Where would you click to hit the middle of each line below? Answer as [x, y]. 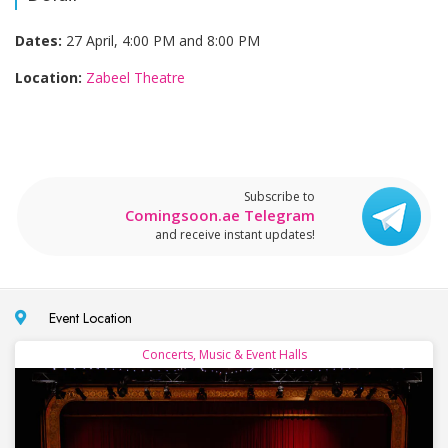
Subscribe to [279, 196]
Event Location [86, 317]
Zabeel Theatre [135, 77]
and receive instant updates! [235, 234]
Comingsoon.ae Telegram [220, 214]
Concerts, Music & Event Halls [224, 354]
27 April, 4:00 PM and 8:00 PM [161, 40]
